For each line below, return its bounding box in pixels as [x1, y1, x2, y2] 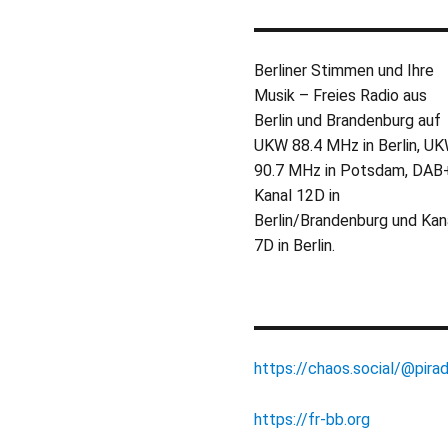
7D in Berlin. [254, 235, 335, 255]
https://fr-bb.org [254, 410, 370, 430]
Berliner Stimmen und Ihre [254, 60, 434, 80]
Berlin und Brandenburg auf [254, 110, 445, 130]
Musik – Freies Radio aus [254, 85, 427, 105]
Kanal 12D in [254, 185, 340, 205]
